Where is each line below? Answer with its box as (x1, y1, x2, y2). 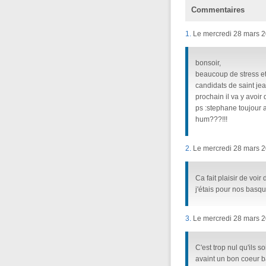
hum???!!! (195, 115, 227, 124)
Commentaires (191, 5, 245, 14)
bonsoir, (195, 59, 221, 68)
